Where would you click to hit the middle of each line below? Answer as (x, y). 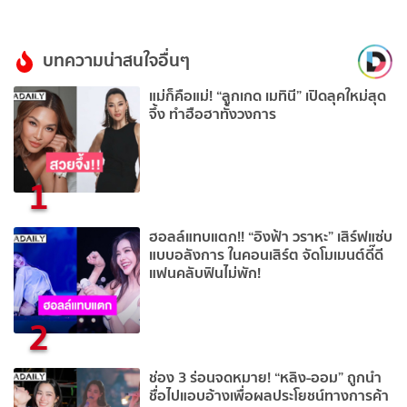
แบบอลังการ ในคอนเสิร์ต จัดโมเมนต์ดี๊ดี (267, 255)
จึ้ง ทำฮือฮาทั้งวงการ (213, 114)
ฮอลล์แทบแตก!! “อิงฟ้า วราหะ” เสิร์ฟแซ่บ (271, 237)
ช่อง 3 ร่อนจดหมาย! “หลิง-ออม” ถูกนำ (266, 377)
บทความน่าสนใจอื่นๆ (116, 61)
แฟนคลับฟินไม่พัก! (205, 273)
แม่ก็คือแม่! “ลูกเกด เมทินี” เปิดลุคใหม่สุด (268, 96)
